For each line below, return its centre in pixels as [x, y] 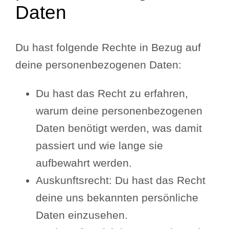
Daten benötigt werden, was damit [119, 128]
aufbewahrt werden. [84, 163]
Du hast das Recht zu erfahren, [112, 93]
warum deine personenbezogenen [119, 111]
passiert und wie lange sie [100, 145]
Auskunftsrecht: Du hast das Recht [121, 180]
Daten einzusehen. [82, 215]
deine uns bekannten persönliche [117, 198]
